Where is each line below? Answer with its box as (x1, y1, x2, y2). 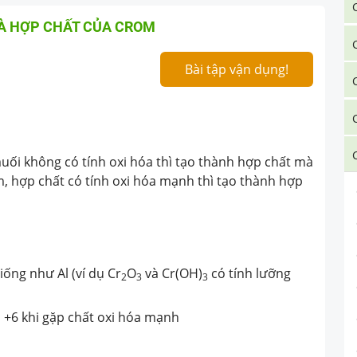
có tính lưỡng (208, 264, 291, 282)
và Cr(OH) (142, 264, 202, 282)
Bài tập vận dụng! (185, 61, 288, 78)
